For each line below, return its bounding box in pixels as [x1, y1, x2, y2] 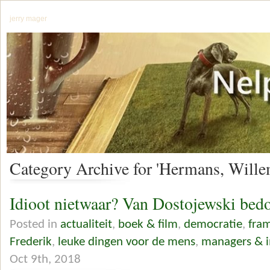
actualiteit [60, 218, 112, 231]
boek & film [118, 218, 178, 231]
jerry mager [10, 14, 47, 23]
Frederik [10, 235, 52, 248]
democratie [184, 218, 242, 231]
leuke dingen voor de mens [58, 235, 195, 248]
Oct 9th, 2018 [10, 253, 81, 266]
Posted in [10, 218, 60, 231]
